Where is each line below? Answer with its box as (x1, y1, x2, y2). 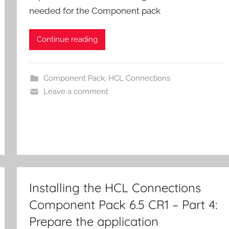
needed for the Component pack (29, 5, 161, 16)
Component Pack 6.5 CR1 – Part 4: (29, 196, 218, 212)
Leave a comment (43, 86, 108, 96)
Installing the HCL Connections (29, 179, 201, 195)
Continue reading (37, 35, 98, 44)
